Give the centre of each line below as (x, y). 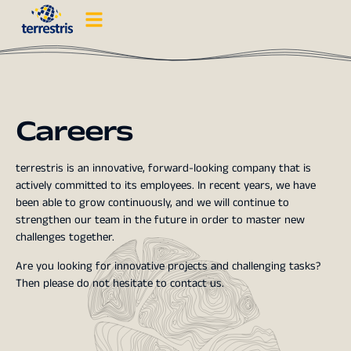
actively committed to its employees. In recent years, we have (166, 186)
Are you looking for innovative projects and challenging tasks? (168, 266)
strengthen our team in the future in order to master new (160, 220)
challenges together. (65, 237)
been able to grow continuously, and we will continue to (152, 203)
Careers (74, 131)
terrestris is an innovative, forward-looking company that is (163, 168)
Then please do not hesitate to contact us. (120, 284)
